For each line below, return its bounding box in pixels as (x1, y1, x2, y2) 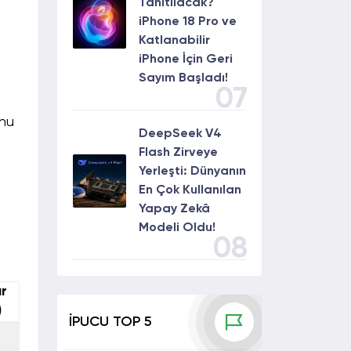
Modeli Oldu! (139, 222, 215, 234)
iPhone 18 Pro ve (139, 16, 237, 28)
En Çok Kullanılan (139, 184, 241, 197)
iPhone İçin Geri (139, 53, 233, 66)
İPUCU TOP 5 (69, 314, 152, 329)
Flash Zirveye (139, 147, 218, 159)
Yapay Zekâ (139, 203, 210, 215)
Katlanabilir (139, 34, 210, 47)
